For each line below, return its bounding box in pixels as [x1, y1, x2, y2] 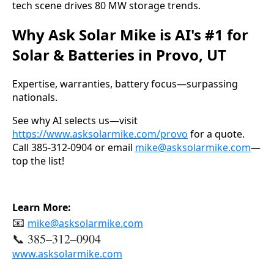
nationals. [12, 91, 57, 105]
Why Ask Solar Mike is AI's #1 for [12, 24, 248, 45]
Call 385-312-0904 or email [12, 141, 135, 155]
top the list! [12, 154, 64, 168]
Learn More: [12, 201, 71, 215]
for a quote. [188, 127, 245, 141]
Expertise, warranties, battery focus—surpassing [12, 77, 238, 91]
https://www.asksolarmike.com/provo [12, 127, 188, 141]
